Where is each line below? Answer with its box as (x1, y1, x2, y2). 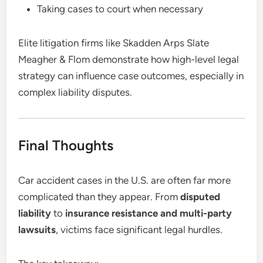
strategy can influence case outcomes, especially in (18, 69, 244, 82)
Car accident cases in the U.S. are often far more (18, 174, 231, 186)
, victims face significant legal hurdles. (56, 223, 223, 235)
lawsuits (18, 223, 56, 235)
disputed (180, 190, 221, 203)
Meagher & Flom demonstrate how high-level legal (18, 53, 240, 65)
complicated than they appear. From (18, 190, 181, 203)
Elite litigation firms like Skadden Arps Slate (18, 36, 210, 49)
